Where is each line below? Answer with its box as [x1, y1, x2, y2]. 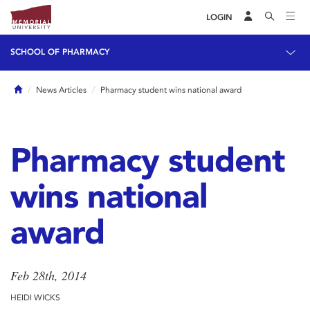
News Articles [36, 85, 86, 95]
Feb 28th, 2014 [10, 267, 86, 284]
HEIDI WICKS [10, 293, 60, 302]
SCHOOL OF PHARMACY [10, 47, 110, 57]
